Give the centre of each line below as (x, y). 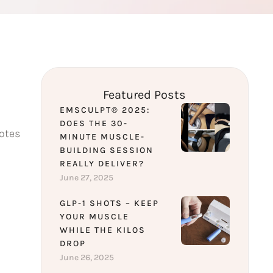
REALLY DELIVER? (102, 164)
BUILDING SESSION (106, 151)
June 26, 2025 (87, 258)
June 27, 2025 (86, 178)
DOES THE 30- (94, 124)
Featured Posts (145, 95)
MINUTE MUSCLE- (102, 137)
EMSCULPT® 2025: (105, 110)
